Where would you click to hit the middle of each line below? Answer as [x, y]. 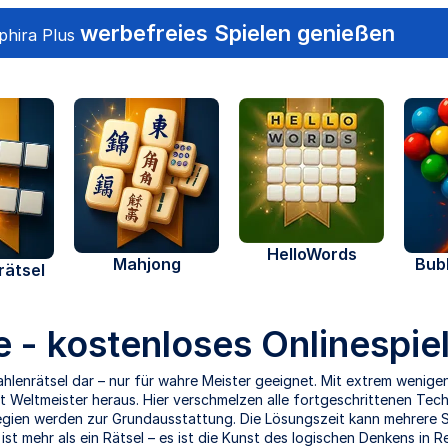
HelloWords [311, 254]
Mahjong [146, 264]
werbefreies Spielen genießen [238, 33]
